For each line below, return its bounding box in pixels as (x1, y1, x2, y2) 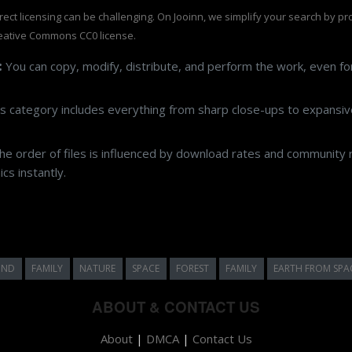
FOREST (176, 261, 209, 275)
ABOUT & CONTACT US (92, 296, 260, 317)
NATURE (79, 261, 115, 275)
